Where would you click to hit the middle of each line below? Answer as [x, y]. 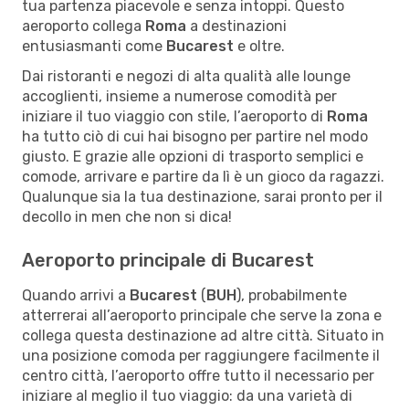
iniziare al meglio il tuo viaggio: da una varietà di [187, 395]
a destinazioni [236, 26]
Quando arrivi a [76, 295]
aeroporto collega [84, 26]
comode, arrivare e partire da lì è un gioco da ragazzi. [203, 176]
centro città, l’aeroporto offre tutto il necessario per [198, 375]
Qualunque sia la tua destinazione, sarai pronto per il [202, 196]
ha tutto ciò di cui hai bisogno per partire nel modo [195, 136]
